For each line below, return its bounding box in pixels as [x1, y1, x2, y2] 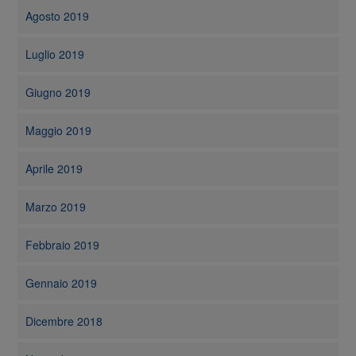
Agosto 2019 [25, 8, 90, 25]
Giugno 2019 [25, 84, 91, 101]
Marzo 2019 [25, 199, 87, 215]
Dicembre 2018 [25, 313, 103, 330]
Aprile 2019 [25, 161, 83, 177]
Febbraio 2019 [25, 237, 100, 253]
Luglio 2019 [25, 46, 85, 63]
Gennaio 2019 [25, 275, 98, 292]
